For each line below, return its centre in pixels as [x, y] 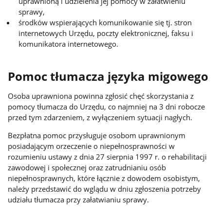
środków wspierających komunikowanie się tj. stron [105, 23]
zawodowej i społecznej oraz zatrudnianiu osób [87, 167]
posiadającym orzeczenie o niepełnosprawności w [91, 146]
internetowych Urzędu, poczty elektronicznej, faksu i [106, 33]
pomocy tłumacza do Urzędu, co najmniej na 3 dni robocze [107, 107]
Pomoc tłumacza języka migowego [108, 76]
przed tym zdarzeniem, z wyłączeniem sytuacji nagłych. [100, 118]
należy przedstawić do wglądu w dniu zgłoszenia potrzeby [105, 189]
